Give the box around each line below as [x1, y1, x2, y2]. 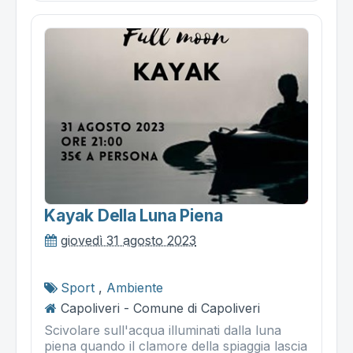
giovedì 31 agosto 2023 [61, 232, 196, 248]
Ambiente [106, 279, 163, 295]
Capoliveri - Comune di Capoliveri [61, 299, 260, 316]
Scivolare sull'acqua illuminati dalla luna [44, 321, 281, 338]
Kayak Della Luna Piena [44, 205, 223, 225]
